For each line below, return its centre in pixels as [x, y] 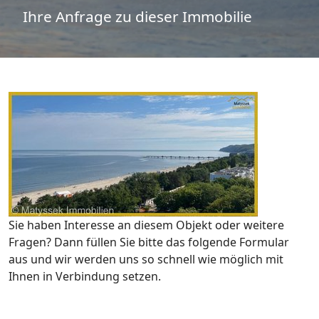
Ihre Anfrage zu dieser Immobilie [137, 16]
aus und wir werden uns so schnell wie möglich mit [146, 260]
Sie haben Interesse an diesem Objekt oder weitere [146, 225]
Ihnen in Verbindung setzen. [85, 277]
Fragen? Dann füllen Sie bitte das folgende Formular [149, 242]
